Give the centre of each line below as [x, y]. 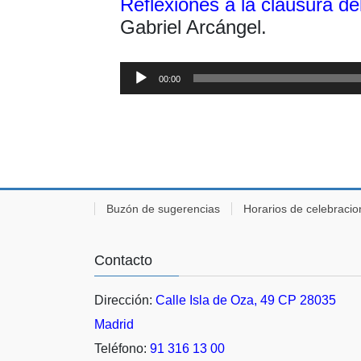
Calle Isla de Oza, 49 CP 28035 [246, 300]
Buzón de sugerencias [163, 208]
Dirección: [125, 300]
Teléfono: [122, 348]
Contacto [123, 260]
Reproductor [155, 68]
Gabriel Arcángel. [193, 27]
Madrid [114, 324]
